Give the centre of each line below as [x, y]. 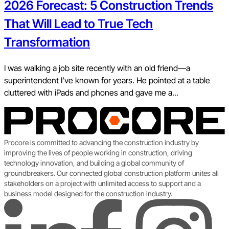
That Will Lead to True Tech [78, 24]
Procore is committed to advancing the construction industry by [101, 142]
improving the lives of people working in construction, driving [98, 152]
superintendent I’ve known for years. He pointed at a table [107, 80]
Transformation [47, 42]
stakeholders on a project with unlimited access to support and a [102, 183]
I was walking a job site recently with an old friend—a [97, 68]
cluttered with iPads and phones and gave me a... [91, 92]
